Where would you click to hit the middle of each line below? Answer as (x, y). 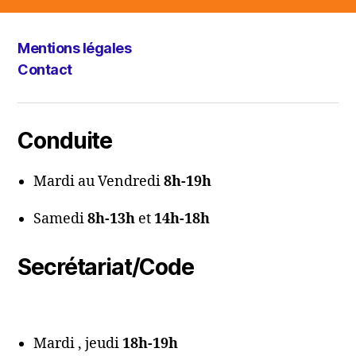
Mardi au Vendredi (99, 181)
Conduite (65, 140)
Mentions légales (75, 48)
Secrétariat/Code (106, 267)
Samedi (61, 219)
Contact (45, 69)
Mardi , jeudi (78, 343)
